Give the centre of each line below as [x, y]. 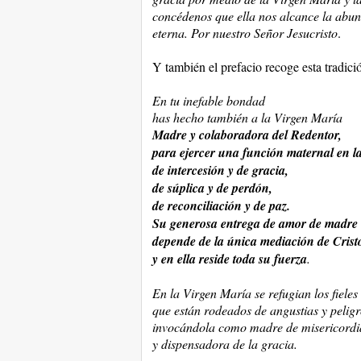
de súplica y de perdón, [212, 188]
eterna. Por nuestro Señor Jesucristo [245, 33]
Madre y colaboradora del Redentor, [247, 135]
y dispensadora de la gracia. [224, 344]
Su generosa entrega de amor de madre [255, 223]
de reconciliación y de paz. [221, 205]
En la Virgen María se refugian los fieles [255, 293]
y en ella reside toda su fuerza [229, 259]
